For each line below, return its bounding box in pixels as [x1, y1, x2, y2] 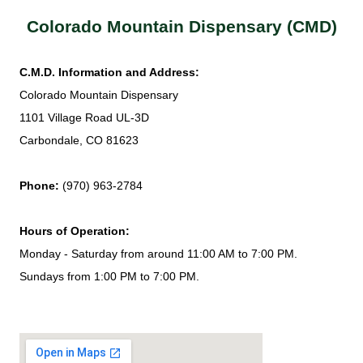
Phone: [19, 178, 59, 192]
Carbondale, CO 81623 [19, 133, 139, 147]
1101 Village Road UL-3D [19, 110, 149, 124]
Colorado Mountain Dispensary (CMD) [38, 16, 337, 36]
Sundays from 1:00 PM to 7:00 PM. [19, 269, 199, 283]
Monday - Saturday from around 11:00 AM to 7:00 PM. [19, 246, 301, 260]
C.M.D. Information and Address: [19, 65, 199, 79]
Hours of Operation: [19, 224, 130, 237]
